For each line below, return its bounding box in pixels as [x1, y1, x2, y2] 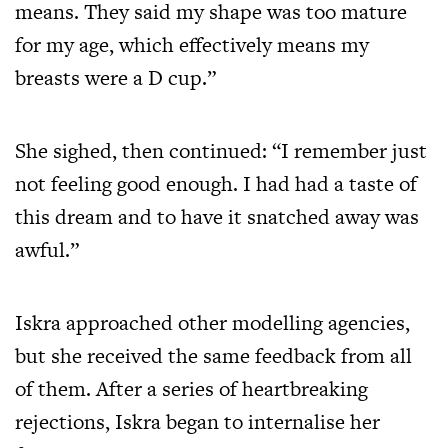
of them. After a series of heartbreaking [15, 373, 368, 403]
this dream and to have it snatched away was [15, 201, 419, 231]
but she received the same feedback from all [15, 340, 412, 370]
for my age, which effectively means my [15, 29, 369, 59]
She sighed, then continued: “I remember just [15, 135, 427, 165]
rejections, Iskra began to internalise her [15, 406, 380, 436]
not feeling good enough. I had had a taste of [15, 168, 417, 198]
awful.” [15, 234, 79, 264]
